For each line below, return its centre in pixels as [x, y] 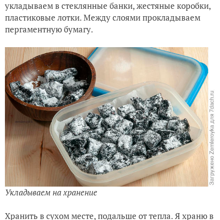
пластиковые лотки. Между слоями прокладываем [103, 17]
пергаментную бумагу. [50, 29]
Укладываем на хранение [51, 192]
